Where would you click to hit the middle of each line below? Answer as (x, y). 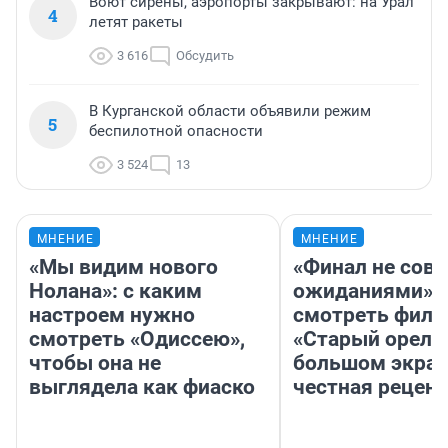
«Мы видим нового (123, 267)
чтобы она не (95, 363)
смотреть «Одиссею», (137, 339)
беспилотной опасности (176, 131)
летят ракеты (136, 22)
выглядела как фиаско (142, 387)
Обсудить (205, 56)
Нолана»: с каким (115, 291)
